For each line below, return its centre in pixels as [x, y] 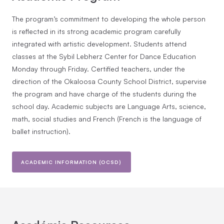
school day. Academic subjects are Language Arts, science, [109, 106]
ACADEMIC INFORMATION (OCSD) [71, 162]
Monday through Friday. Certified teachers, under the [98, 68]
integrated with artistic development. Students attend [99, 43]
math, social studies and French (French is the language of [107, 118]
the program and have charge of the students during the [104, 93]
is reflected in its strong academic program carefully [96, 31]
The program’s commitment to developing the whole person [109, 18]
